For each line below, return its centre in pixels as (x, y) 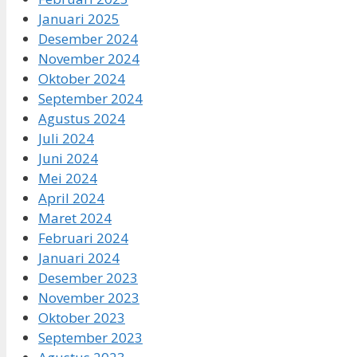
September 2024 (90, 98)
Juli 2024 (66, 138)
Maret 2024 (75, 218)
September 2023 (90, 337)
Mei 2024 (68, 178)
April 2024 (71, 198)
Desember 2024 (88, 38)
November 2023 (89, 297)
